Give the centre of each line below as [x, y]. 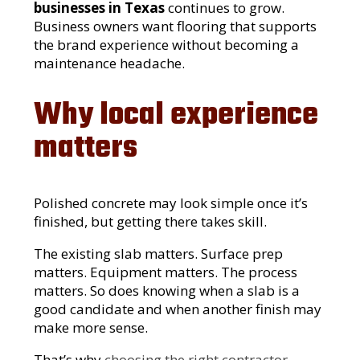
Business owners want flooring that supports [176, 26]
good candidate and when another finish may [178, 309]
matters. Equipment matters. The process [166, 272]
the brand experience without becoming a [167, 44]
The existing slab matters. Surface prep [159, 253]
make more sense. [91, 327]
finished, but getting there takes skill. [151, 221]
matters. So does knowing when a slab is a [167, 290]
